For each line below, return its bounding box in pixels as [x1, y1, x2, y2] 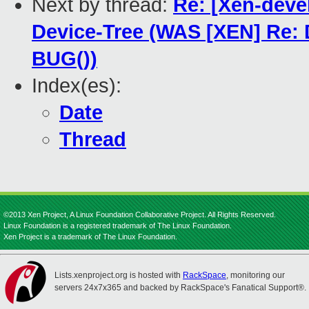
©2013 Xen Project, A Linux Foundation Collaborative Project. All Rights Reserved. [3, 210, 276, 219]
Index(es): [32, 74, 121, 97]
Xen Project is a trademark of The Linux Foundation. [3, 232, 177, 241]
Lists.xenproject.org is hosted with [54, 270, 183, 280]
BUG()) [32, 48, 97, 70]
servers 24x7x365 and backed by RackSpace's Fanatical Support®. [54, 283, 306, 292]
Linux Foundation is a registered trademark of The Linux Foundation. [3, 221, 232, 230]
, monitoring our [226, 270, 285, 280]
